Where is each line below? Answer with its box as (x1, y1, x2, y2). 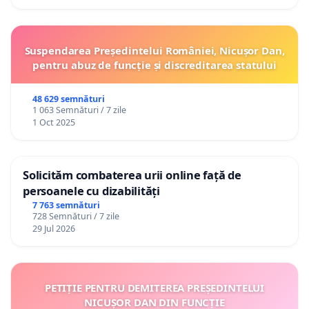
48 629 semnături (32, 93, 105, 105)
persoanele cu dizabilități (23, 183, 160, 199)
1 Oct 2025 (32, 117, 75, 128)
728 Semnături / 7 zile (32, 210, 119, 222)
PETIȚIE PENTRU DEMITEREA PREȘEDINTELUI (44, 280, 265, 295)
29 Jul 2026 (32, 222, 75, 235)
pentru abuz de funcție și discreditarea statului (32, 58, 277, 72)
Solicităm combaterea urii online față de (23, 167, 241, 183)
